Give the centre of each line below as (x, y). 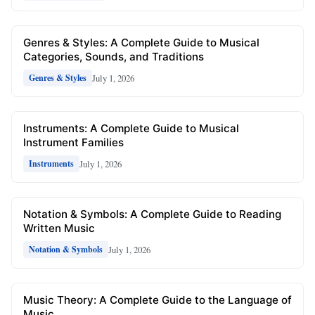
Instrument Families (73, 143)
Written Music (59, 229)
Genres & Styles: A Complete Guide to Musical (141, 43)
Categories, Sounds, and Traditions (114, 57)
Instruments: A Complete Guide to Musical (131, 129)
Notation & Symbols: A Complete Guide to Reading (152, 214)
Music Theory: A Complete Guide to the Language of (157, 300)
